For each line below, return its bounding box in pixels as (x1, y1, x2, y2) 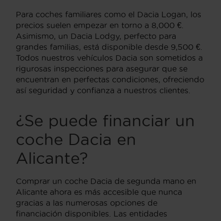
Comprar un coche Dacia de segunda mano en (16, 176, 196, 185)
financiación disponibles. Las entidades (16, 209, 167, 218)
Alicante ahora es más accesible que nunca (16, 187, 182, 196)
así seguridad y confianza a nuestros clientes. (16, 85, 190, 95)
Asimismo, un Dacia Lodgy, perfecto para (16, 31, 176, 40)
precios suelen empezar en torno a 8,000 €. (16, 20, 184, 30)
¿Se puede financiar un (16, 111, 195, 129)
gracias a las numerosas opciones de (16, 198, 157, 207)
